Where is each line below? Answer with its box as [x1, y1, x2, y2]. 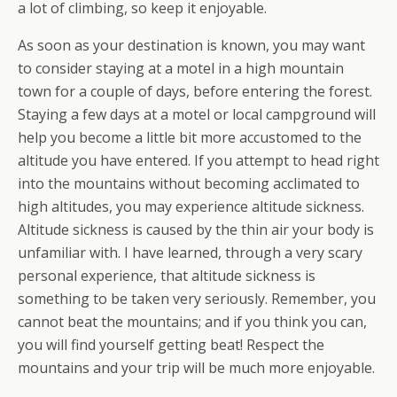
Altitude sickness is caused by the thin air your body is [18, 220, 374, 239]
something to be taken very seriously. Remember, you [18, 289, 376, 308]
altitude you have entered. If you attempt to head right [18, 151, 379, 170]
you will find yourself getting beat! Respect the [18, 335, 324, 354]
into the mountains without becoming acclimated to [18, 174, 360, 193]
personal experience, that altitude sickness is [18, 266, 315, 285]
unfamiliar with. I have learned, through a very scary [18, 243, 362, 262]
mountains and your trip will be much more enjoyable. [18, 358, 375, 378]
